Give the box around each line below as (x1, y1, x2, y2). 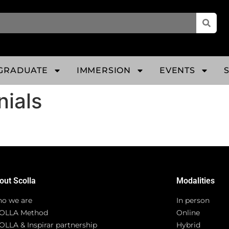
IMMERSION (76, 65, 131, 75)
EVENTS (159, 65, 195, 75)
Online (176, 208, 200, 217)
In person (176, 196, 210, 205)
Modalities (176, 176, 215, 186)
